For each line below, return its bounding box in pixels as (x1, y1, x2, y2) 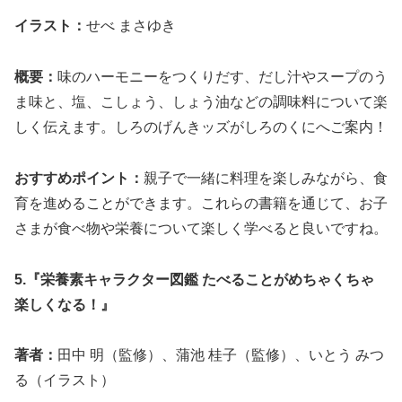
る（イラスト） (14, 372, 115, 389)
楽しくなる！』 (14, 296, 115, 312)
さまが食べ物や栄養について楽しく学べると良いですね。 (14, 220, 388, 236)
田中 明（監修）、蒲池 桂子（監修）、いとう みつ (57, 347, 384, 363)
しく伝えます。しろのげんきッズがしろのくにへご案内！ (14, 118, 388, 135)
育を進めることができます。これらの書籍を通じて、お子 (14, 195, 388, 211)
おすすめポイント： (14, 170, 144, 186)
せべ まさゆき (86, 18, 176, 34)
